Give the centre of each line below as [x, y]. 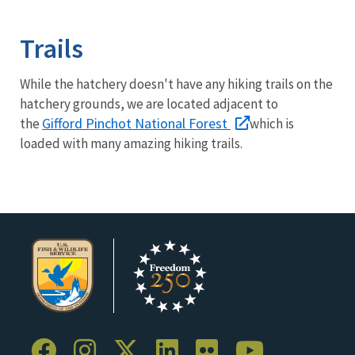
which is [272, 123]
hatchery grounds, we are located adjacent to [149, 103]
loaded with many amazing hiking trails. [132, 143]
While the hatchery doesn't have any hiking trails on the [176, 84]
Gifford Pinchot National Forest [136, 123]
